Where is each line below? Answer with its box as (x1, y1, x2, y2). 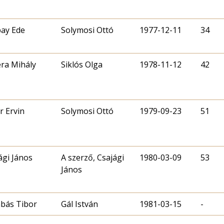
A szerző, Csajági (61, 151, 124, 163)
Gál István (61, 198, 98, 209)
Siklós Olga (61, 58, 102, 70)
